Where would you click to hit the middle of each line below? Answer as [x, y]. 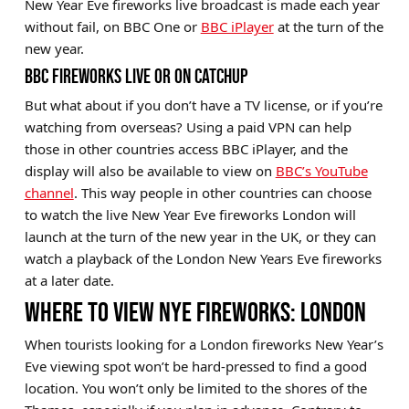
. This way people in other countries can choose [222, 192]
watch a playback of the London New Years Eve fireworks [203, 258]
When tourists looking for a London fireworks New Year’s [204, 344]
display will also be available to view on [150, 170]
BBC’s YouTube [321, 170]
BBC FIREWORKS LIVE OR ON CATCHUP [136, 76]
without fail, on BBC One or [112, 26]
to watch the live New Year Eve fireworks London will [190, 214]
